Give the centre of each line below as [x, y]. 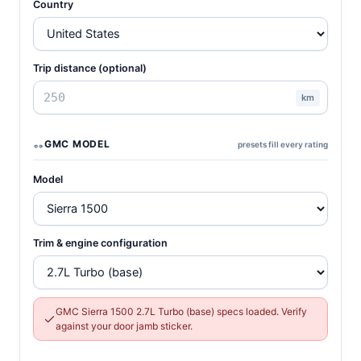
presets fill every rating [283, 144]
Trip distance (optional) [90, 68]
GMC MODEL [77, 144]
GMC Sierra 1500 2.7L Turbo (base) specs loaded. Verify [181, 311]
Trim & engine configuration [100, 243]
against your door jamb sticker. [124, 326]
